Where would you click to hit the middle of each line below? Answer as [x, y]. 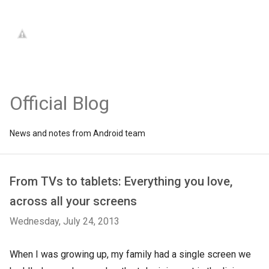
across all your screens [73, 201]
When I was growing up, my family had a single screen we [130, 254]
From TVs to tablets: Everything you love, [121, 181]
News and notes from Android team [77, 133]
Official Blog [59, 103]
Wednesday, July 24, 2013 [65, 221]
